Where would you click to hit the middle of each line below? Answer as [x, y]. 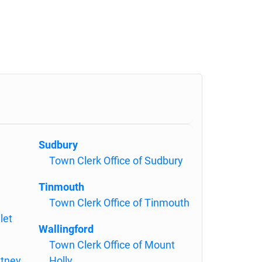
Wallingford [66, 229]
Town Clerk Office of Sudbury [116, 161]
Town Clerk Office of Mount [112, 245]
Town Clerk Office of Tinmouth [119, 203]
